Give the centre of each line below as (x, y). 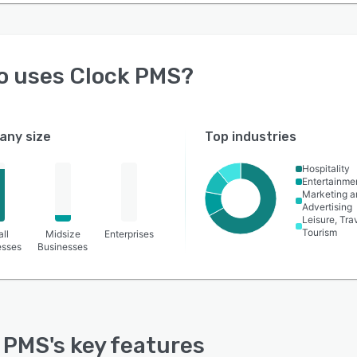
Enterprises (129, 234)
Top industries (251, 137)
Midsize (63, 234)
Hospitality (326, 169)
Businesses (63, 247)
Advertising (328, 207)
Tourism (320, 232)
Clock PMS (125, 76)
